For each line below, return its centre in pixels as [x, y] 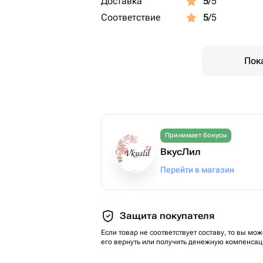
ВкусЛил [181, 152]
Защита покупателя [167, 216]
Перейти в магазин [197, 170]
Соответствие [131, 17]
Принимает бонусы [196, 135]
